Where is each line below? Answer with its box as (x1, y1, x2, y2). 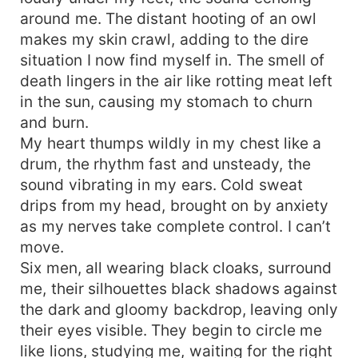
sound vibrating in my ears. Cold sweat (20, 174, 303, 194)
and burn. (20, 112, 89, 132)
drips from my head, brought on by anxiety (20, 195, 329, 215)
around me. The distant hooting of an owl (20, 8, 317, 28)
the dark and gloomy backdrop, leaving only (20, 299, 338, 319)
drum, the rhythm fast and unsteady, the (20, 153, 311, 173)
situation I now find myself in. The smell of (20, 50, 325, 70)
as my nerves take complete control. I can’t (20, 216, 332, 236)
